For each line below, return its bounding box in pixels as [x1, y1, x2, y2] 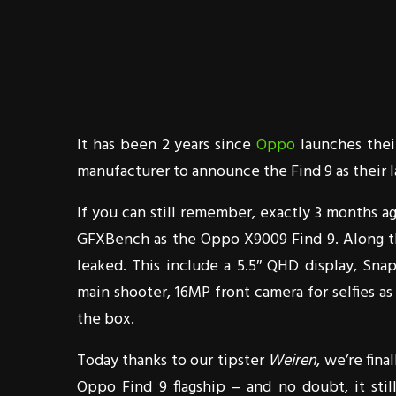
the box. [77, 307, 134, 332]
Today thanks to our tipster [77, 348, 269, 374]
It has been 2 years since [77, 133, 257, 158]
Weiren [268, 348, 317, 374]
